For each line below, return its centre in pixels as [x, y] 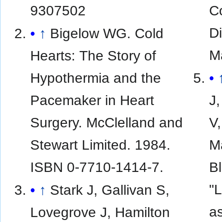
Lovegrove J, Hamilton [100, 212]
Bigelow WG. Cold [107, 33]
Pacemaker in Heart [92, 100]
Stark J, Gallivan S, [110, 190]
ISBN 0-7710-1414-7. [97, 167]
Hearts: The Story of [93, 55]
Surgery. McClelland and [107, 122]
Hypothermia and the [96, 78]
